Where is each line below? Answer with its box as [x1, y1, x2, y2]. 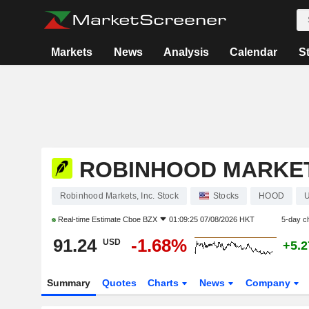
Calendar [230, 46, 278, 58]
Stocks [212, 191, 239, 201]
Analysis [163, 46, 209, 58]
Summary [46, 277, 90, 288]
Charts [148, 277, 182, 288]
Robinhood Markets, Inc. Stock [59, 191, 179, 201]
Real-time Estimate [55, 215, 123, 223]
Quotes [101, 277, 137, 288]
